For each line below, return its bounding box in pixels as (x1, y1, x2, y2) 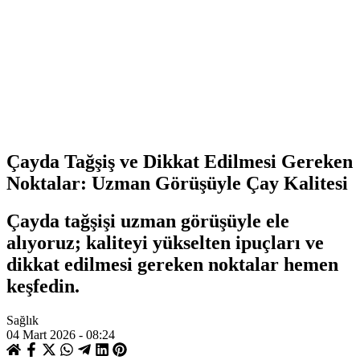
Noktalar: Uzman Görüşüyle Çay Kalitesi (6, 173, 348, 194)
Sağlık (6, 313, 39, 328)
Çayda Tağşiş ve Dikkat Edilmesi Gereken (6, 151, 353, 173)
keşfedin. (6, 276, 80, 297)
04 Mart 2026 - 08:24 (6, 328, 115, 342)
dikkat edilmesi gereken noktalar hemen (6, 254, 338, 276)
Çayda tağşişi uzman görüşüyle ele (6, 211, 289, 232)
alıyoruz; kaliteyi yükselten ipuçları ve (6, 232, 324, 254)
